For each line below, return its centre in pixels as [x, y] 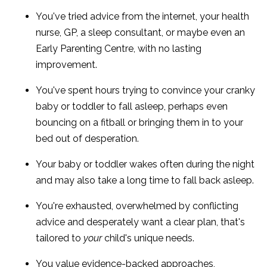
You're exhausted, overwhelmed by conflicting [137, 206]
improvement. [66, 64]
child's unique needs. [148, 238]
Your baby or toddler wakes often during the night [145, 164]
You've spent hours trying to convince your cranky [145, 90]
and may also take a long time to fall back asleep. [145, 180]
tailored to [60, 238]
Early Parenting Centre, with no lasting [119, 48]
